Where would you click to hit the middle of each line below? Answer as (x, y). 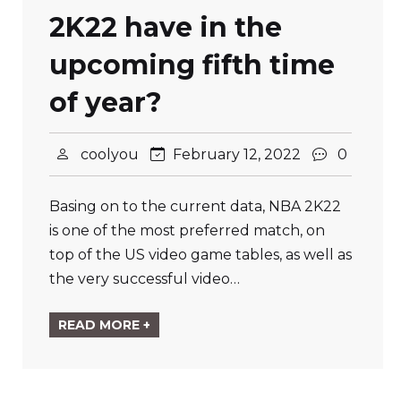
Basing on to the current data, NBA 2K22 (195, 206)
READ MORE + (104, 325)
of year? (106, 102)
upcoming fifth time (192, 65)
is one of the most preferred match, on (187, 230)
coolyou (110, 154)
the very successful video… (145, 279)
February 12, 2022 (237, 154)
